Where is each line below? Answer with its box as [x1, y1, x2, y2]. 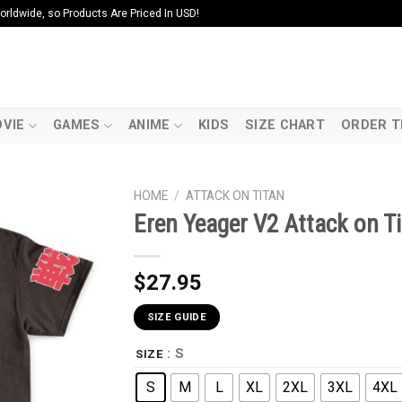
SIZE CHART [245, 118, 326, 133]
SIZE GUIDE [146, 311, 206, 324]
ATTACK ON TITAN [186, 188, 285, 203]
